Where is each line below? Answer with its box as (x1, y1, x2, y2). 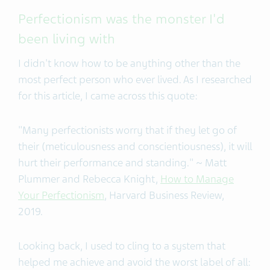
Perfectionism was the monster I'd (18, 10, 225, 28)
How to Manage (160, 172, 234, 186)
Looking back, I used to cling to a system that (18, 239, 225, 253)
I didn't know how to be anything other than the (18, 56, 240, 70)
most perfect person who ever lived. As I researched (18, 72, 252, 86)
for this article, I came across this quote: (18, 89, 200, 102)
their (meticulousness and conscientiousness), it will (18, 139, 252, 153)
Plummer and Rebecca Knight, (18, 172, 160, 186)
